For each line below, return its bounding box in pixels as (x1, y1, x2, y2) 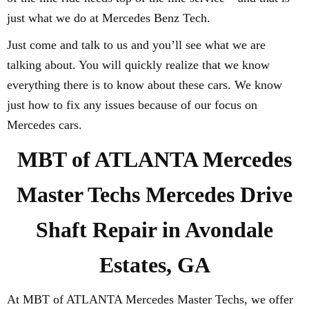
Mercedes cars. (7, 118, 82, 132)
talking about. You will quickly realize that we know (7, 58, 270, 72)
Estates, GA (99, 252, 210, 277)
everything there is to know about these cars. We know (7, 78, 282, 92)
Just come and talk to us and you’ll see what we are (7, 38, 266, 52)
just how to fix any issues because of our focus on (7, 98, 257, 112)
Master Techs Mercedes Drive (17, 182, 292, 207)
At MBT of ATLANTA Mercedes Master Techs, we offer (7, 292, 293, 306)
